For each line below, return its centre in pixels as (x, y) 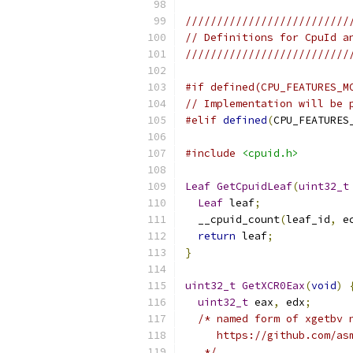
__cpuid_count (232, 219)
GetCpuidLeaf (255, 186)
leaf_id (308, 219)
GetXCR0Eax (273, 286)
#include (210, 153)
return (217, 236)
